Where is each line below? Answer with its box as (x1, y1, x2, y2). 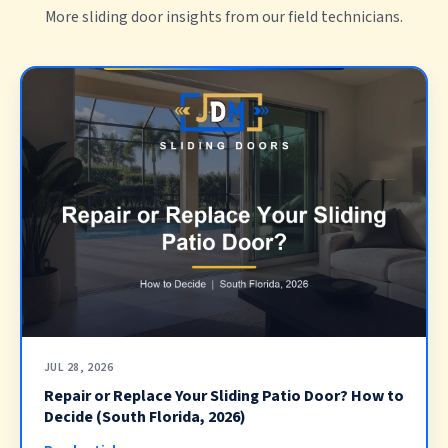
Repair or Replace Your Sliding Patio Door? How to (43, 384, 404, 407)
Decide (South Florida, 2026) (43, 405, 246, 428)
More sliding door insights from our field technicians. (45, 5, 403, 28)
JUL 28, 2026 (43, 359, 114, 377)
